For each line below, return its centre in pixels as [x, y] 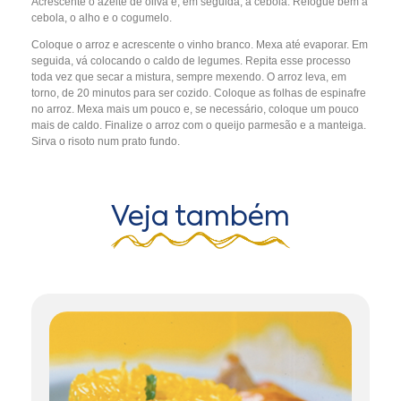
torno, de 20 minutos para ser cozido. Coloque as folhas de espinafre [199, 93]
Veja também [200, 218]
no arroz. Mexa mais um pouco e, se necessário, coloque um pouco [195, 109]
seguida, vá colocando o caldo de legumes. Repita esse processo [191, 61]
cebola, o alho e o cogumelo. [102, 18]
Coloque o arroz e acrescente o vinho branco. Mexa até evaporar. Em [200, 45]
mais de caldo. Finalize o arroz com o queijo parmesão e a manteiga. [199, 125]
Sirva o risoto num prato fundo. [106, 141]
